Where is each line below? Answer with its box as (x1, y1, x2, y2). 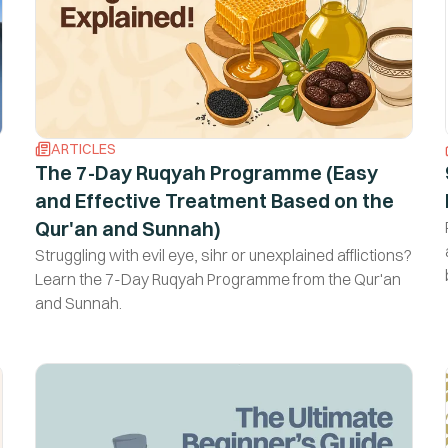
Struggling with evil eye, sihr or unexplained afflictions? (34, 244, 412, 265)
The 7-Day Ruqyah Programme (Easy (34, 159, 378, 185)
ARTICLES (50, 139, 116, 158)
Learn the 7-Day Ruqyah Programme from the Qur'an (34, 268, 401, 289)
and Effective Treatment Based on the (34, 187, 394, 213)
